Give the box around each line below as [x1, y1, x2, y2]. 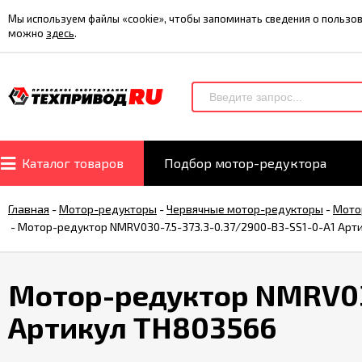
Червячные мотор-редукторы [166, 202, 323, 216]
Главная [8, 202, 49, 216]
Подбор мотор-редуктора [164, 155, 326, 170]
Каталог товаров [22, 155, 124, 170]
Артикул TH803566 [8, 309, 276, 344]
